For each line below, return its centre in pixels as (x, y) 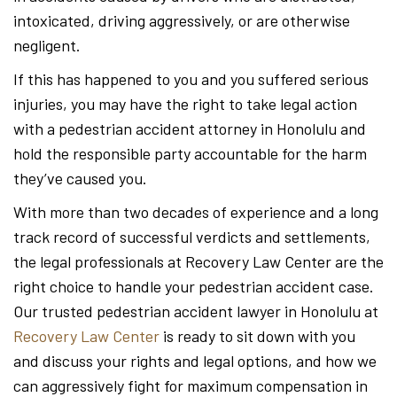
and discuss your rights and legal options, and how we (195, 361)
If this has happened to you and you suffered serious (191, 79)
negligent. (47, 45)
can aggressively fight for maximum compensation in (191, 385)
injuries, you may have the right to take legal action (185, 104)
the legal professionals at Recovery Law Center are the (198, 261)
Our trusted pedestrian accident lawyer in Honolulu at (196, 311)
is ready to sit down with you (257, 336)
